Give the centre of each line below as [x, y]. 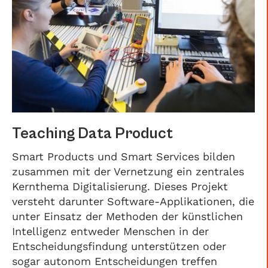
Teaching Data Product [92, 133]
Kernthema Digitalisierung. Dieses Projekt [120, 186]
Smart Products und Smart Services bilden [124, 156]
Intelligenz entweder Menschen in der [110, 231]
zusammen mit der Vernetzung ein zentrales [128, 171]
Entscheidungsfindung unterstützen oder [119, 246]
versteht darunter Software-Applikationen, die [133, 201]
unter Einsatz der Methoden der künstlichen [127, 216]
